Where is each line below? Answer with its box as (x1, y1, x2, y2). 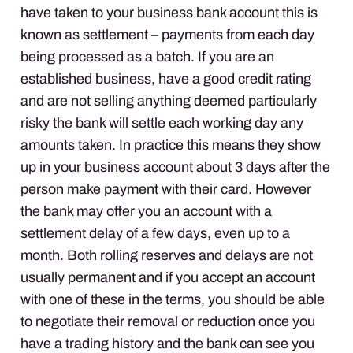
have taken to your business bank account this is (20, 4, 318, 20)
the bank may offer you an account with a (20, 203, 272, 219)
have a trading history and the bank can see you (20, 335, 314, 351)
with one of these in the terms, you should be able (20, 291, 325, 307)
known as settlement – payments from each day (20, 26, 314, 43)
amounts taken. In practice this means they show (20, 136, 321, 153)
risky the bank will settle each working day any (20, 114, 303, 131)
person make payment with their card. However (20, 180, 311, 197)
